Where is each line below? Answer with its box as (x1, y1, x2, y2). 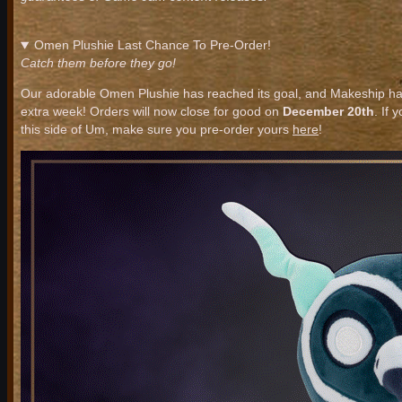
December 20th (279, 104, 374, 119)
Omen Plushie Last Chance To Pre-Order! (33, 38, 271, 53)
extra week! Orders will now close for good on (21, 104, 279, 119)
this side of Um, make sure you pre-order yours (21, 122, 293, 137)
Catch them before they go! (21, 56, 176, 71)
